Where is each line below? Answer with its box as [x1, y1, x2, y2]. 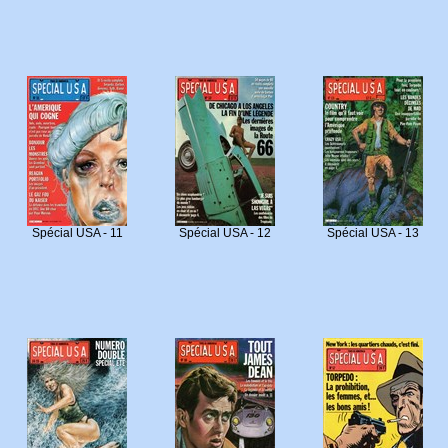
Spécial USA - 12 [179, 226, 271, 240]
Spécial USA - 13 [327, 226, 419, 240]
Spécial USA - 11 [31, 226, 123, 240]
